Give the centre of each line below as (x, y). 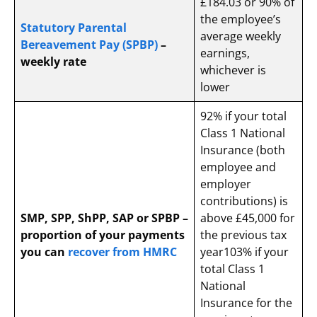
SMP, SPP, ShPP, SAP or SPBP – (104, 218)
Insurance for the (246, 302)
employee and (238, 167)
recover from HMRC (122, 252)
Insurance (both (243, 150)
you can (44, 252)
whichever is (233, 70)
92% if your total (243, 116)
